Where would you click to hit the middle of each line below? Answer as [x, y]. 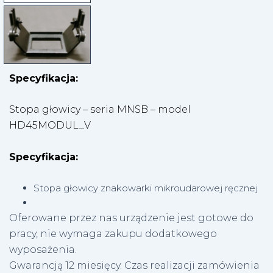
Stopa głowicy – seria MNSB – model [100, 110]
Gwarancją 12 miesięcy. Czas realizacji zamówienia [134, 265]
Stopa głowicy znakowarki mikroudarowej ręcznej [146, 188]
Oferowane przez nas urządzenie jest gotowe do [131, 218]
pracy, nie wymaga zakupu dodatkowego [113, 233]
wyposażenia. [44, 249]
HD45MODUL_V [50, 126]
